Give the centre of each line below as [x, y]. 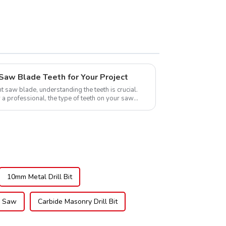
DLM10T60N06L [72, 9]
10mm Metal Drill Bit [40, 177]
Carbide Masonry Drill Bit [78, 202]
